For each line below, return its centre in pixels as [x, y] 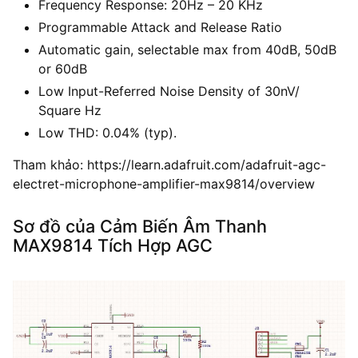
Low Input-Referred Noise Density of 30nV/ [169, 91]
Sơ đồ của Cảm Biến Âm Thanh [140, 226]
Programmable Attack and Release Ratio [160, 27]
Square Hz [70, 110]
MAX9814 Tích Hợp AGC [113, 245]
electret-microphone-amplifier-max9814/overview [164, 183]
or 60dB [63, 68]
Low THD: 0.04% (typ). [107, 132]
